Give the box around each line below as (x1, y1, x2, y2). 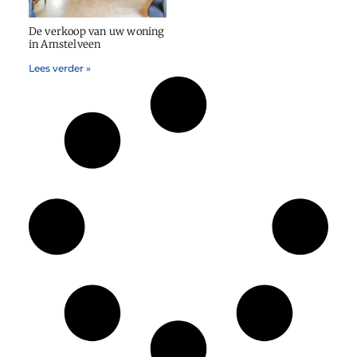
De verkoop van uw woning (28, 25, 165, 39)
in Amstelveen (28, 37, 101, 52)
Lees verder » (28, 62, 91, 75)
